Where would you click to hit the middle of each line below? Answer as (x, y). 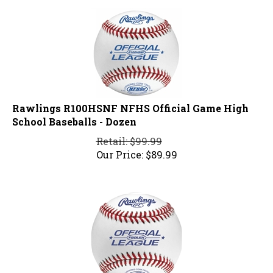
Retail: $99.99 (129, 136)
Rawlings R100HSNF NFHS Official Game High (130, 103)
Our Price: (119, 149)
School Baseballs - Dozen (74, 116)
